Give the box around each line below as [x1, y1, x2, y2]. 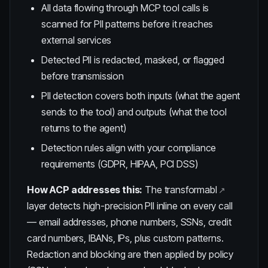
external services [41, 34, 112, 46]
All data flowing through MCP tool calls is [41, 2, 209, 14]
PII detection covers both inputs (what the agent [41, 90, 240, 102]
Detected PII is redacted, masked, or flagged [41, 54, 224, 66]
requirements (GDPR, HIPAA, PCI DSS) [41, 158, 198, 170]
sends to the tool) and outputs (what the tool [41, 106, 227, 118]
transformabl [164, 184, 217, 196]
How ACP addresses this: [27, 184, 143, 196]
